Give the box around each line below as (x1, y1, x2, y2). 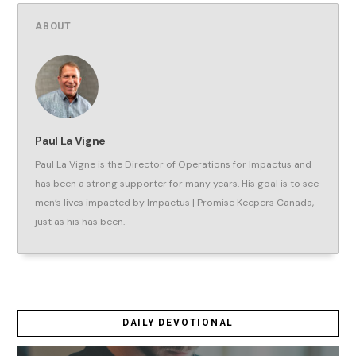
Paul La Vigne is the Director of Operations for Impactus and (35, 157, 312, 171)
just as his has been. (35, 215, 126, 228)
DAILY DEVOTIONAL (122, 316, 234, 328)
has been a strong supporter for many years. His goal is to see (35, 176, 319, 190)
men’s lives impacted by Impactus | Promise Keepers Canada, (35, 195, 315, 209)
